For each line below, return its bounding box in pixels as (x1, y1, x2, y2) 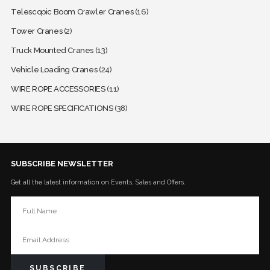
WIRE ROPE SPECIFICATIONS (10, 103, 113, 113)
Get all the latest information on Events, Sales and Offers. (10, 178, 186, 186)
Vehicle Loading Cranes (10, 64, 98, 74)
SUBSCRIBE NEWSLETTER (10, 159, 113, 168)
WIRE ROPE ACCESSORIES (10, 84, 105, 93)
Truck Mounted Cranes (10, 45, 94, 55)
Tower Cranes (10, 26, 63, 36)
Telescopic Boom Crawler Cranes (10, 7, 134, 16)
